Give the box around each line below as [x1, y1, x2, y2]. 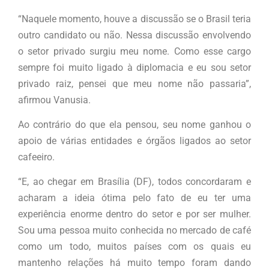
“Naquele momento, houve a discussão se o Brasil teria [18, 13, 251, 25]
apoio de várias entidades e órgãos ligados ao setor [18, 135, 251, 147]
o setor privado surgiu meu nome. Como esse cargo [18, 45, 251, 57]
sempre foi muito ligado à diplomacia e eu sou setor [18, 61, 251, 73]
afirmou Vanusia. [18, 94, 91, 106]
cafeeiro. [18, 151, 55, 163]
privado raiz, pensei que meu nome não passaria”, [18, 77, 251, 89]
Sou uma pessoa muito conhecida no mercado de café [18, 225, 251, 237]
